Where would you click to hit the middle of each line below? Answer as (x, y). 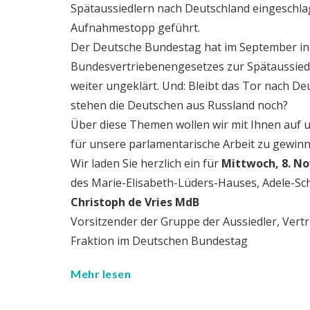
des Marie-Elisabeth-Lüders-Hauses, (165, 183)
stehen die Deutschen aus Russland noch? (179, 105)
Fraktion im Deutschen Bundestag (159, 241)
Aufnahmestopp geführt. (135, 28)
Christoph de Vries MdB (135, 202)
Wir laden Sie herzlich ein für (146, 163)
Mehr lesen (101, 274)
